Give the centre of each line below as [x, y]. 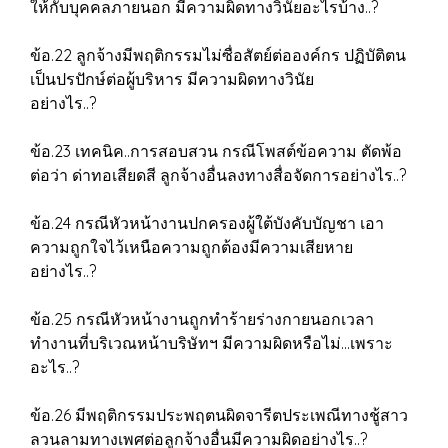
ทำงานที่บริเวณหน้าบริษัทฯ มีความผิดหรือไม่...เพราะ [211, 343]
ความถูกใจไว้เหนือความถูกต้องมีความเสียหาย [191, 247]
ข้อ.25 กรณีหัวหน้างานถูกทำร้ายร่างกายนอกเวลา [202, 319]
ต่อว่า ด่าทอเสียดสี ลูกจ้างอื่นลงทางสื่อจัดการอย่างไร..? [222, 175]
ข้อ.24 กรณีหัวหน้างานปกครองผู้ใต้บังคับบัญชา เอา [207, 223]
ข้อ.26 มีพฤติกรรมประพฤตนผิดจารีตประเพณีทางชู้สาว [219, 415]
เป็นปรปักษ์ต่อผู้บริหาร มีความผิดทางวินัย [172, 79]
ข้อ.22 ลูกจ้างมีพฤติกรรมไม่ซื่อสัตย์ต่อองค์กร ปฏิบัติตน [218, 55]
